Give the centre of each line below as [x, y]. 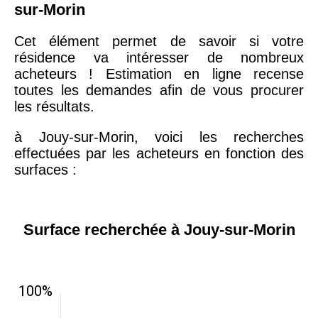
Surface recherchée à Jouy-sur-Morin [159, 229]
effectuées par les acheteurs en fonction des [159, 153]
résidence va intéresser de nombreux [159, 57]
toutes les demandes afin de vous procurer [159, 90]
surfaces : [45, 169]
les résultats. [54, 106]
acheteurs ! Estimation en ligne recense [159, 73]
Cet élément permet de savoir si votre [159, 41]
